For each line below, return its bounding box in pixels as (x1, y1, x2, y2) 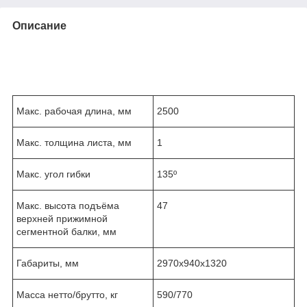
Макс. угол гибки (16, 168, 90, 180)
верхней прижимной (16, 212, 108, 224)
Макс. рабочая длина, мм (16, 105, 132, 116)
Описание (12, 19, 66, 32)
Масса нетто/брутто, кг (16, 288, 118, 300)
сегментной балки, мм (16, 225, 116, 237)
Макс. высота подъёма (16, 199, 119, 211)
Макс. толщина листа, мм (16, 136, 132, 148)
